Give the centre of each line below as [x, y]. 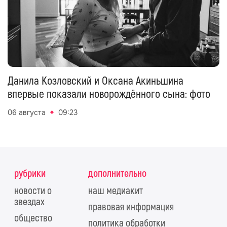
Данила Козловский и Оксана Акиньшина [96, 81]
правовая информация [131, 207]
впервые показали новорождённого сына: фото [109, 94]
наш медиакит [116, 191]
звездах [29, 202]
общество [33, 218]
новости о [33, 191]
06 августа [27, 112]
